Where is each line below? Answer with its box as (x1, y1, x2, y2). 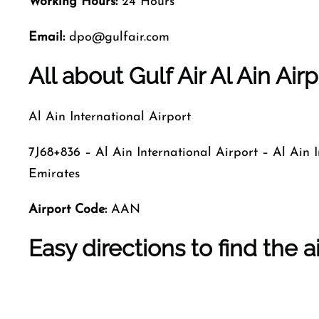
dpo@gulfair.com (65, 31, 169, 44)
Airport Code (28, 203, 105, 216)
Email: (28, 31, 65, 44)
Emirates (28, 167, 80, 181)
